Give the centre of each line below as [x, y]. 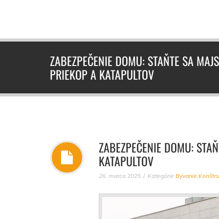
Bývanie [186, 176]
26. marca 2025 [120, 176]
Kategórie [162, 176]
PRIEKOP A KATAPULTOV [102, 74]
